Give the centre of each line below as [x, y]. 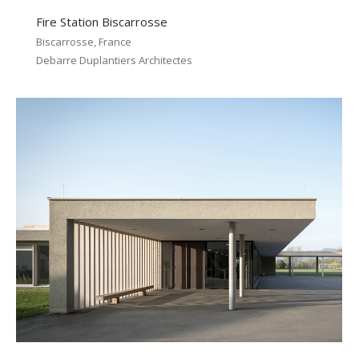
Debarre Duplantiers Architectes [114, 61]
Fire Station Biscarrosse [102, 22]
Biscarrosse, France [84, 42]
